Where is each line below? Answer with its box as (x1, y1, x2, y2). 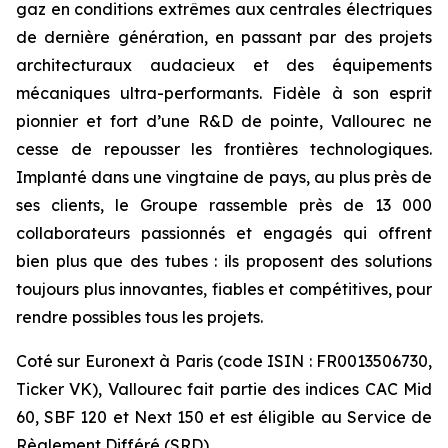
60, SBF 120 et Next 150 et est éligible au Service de (16, 407, 432, 427)
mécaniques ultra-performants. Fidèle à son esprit (16, 83, 432, 103)
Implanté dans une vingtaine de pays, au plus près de (16, 167, 432, 187)
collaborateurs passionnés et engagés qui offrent (16, 223, 432, 243)
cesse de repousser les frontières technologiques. (16, 139, 432, 159)
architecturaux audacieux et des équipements (16, 55, 432, 75)
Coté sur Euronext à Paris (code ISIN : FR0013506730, (16, 351, 432, 371)
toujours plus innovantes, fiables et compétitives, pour (16, 279, 432, 299)
